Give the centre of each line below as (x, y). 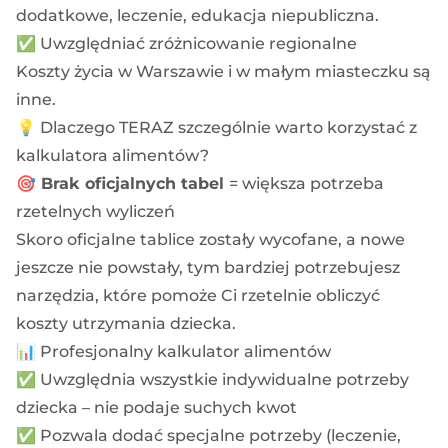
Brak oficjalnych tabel (132, 183)
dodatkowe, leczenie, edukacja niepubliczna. (197, 15)
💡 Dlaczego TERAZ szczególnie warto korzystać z (216, 127)
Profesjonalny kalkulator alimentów (185, 351)
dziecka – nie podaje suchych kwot (156, 407)
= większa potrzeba (306, 183)
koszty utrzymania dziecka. (126, 323)
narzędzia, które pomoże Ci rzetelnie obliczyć (198, 295)
